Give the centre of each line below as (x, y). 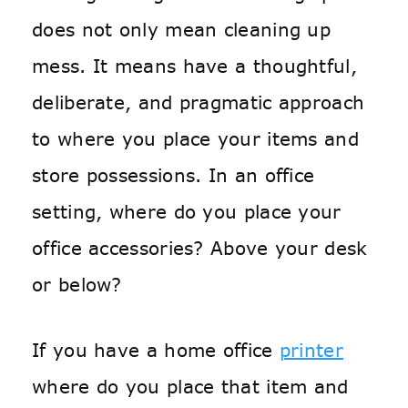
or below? (77, 285)
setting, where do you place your (187, 212)
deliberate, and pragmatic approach (199, 102)
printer (311, 350)
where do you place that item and (190, 387)
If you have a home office (156, 350)
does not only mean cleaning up (181, 30)
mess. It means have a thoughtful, (194, 66)
